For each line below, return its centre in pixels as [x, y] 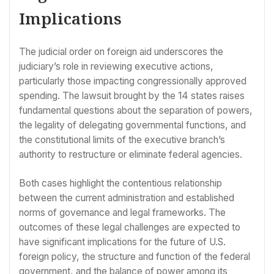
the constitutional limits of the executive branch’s [122, 139]
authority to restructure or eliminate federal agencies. [131, 154]
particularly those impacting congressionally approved [133, 81]
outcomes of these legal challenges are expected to [130, 228]
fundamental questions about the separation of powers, [136, 110]
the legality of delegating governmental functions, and [132, 125]
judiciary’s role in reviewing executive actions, [116, 66]
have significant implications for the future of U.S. [122, 242]
